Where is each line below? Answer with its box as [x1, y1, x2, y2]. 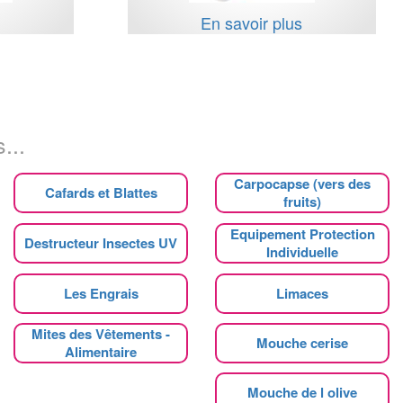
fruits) [283, 191, 321, 211]
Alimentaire [65, 341, 137, 362]
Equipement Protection [229, 223, 375, 244]
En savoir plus [201, 10, 303, 34]
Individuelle [266, 241, 338, 262]
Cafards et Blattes [44, 182, 157, 202]
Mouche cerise [256, 332, 348, 353]
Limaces [276, 282, 328, 303]
